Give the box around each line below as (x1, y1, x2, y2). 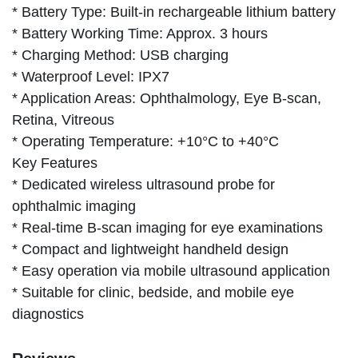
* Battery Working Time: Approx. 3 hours (12, 25, 268, 42)
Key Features (12, 154, 97, 171)
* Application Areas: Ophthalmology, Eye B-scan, (12, 89, 321, 106)
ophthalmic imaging (12, 197, 136, 214)
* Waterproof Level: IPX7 (12, 68, 169, 85)
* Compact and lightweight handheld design (12, 241, 288, 257)
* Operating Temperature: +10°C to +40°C (12, 133, 279, 149)
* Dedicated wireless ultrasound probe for (12, 176, 275, 193)
